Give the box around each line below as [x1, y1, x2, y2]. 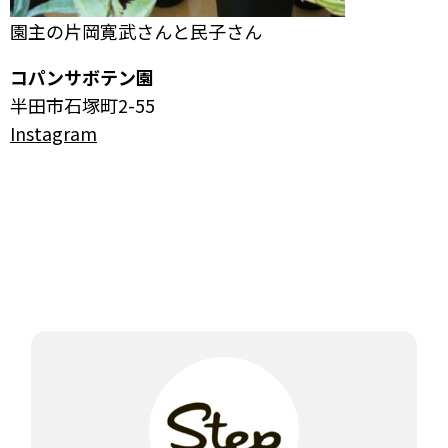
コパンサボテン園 [10, 63, 154, 90]
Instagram [10, 119, 97, 146]
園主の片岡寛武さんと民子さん [10, 17, 262, 44]
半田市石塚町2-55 [10, 91, 155, 118]
